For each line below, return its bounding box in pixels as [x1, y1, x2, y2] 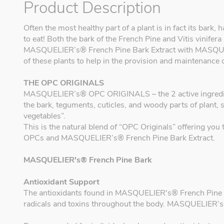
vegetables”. [23, 110, 65, 122]
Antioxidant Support [23, 176, 99, 188]
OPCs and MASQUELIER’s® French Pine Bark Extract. [23, 132, 215, 144]
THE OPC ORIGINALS [23, 77, 104, 89]
